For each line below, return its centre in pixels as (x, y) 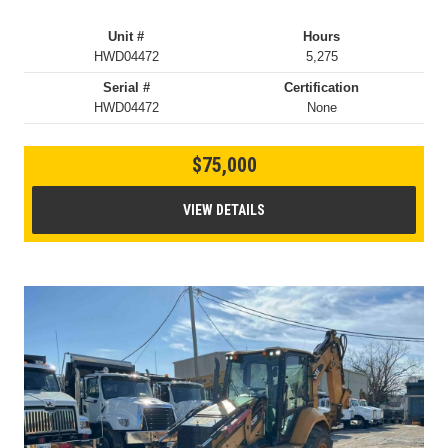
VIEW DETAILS (224, 210)
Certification (322, 88)
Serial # (126, 88)
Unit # (126, 37)
